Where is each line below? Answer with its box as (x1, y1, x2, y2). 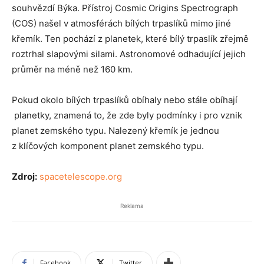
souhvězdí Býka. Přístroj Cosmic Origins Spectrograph (12, 2, 238, 14)
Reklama (120, 202, 144, 209)
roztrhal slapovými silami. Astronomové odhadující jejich (12, 48, 246, 60)
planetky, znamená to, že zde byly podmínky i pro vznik (12, 110, 242, 121)
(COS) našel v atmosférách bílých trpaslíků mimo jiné (12, 18, 231, 29)
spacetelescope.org (39, 171, 122, 182)
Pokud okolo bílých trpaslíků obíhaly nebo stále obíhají (12, 94, 237, 105)
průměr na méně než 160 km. (12, 64, 133, 75)
